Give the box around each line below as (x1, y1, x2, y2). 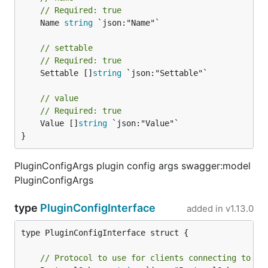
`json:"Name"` (93, 18, 160, 28)
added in (187, 203, 223, 214)
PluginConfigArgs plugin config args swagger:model (14, 160, 251, 172)
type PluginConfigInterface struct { (21, 228, 188, 237)
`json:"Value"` (107, 118, 179, 128)
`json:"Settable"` (121, 68, 208, 78)
